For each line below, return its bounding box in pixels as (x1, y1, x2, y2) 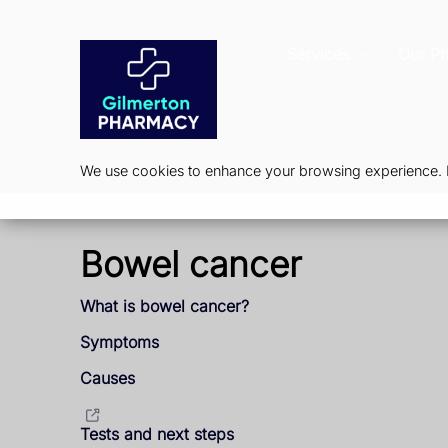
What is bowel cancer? (80, 295, 249, 316)
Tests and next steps (80, 423, 234, 444)
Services (285, 44, 350, 65)
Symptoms (80, 331, 159, 352)
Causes (80, 367, 135, 388)
